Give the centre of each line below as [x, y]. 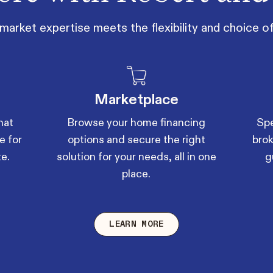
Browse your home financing [136, 123]
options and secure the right [136, 140]
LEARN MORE [136, 224]
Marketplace [136, 100]
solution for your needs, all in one [136, 157]
